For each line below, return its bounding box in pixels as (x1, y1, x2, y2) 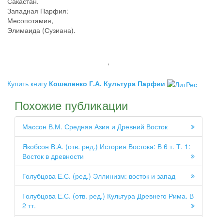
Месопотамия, (7, 15, 53, 25)
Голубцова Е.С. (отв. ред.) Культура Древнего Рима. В (22, 191, 194, 201)
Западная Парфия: (7, 6, 68, 15)
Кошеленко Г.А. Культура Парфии (49, 78, 165, 88)
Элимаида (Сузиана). (7, 25, 76, 35)
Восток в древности (22, 151, 84, 161)
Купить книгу (7, 78, 49, 88)
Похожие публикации (15, 96, 128, 114)
